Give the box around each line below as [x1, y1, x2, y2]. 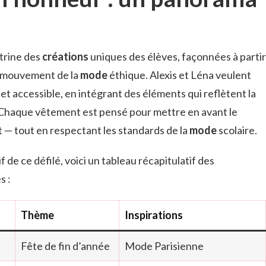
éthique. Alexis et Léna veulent [107, 68, 251, 81]
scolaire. [217, 123, 257, 137]
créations [42, 49, 88, 63]
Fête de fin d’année [21, 239, 110, 252]
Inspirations [125, 208, 183, 221]
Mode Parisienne [125, 239, 204, 252]
